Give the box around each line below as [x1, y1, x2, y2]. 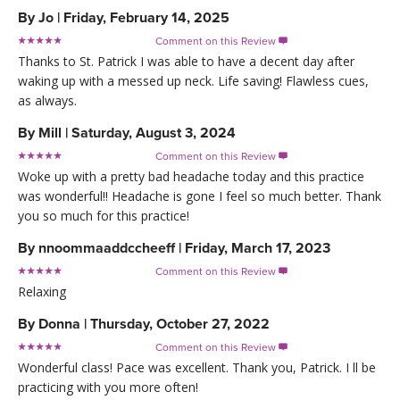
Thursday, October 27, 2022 [90, 314, 270, 333]
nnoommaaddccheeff [38, 238, 175, 257]
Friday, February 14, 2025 [63, 8, 229, 27]
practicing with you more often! [18, 378, 198, 396]
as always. [18, 91, 77, 109]
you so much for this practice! [18, 206, 189, 224]
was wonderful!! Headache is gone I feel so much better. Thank [18, 187, 381, 204]
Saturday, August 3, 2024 [71, 123, 236, 142]
